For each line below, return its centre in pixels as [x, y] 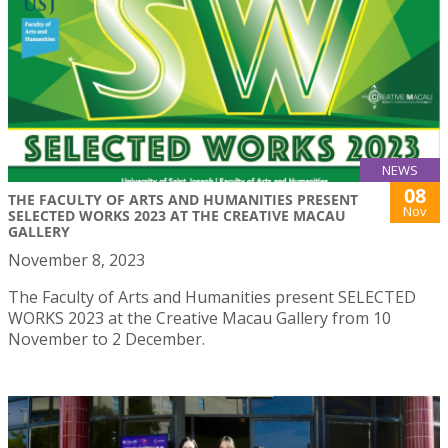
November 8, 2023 [76, 260]
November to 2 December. [106, 339]
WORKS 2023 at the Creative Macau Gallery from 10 [199, 318]
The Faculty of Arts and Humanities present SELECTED [212, 297]
